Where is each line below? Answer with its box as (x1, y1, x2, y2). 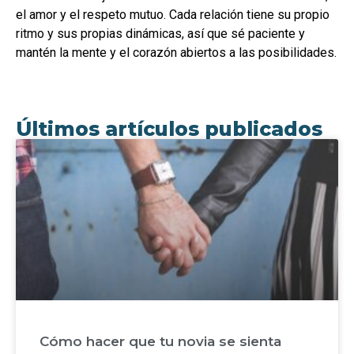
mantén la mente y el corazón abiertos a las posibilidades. (16, 44, 337, 60)
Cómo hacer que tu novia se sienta (40, 333, 281, 349)
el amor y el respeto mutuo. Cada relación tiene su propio (16, 6, 330, 22)
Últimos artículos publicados (16, 116, 322, 141)
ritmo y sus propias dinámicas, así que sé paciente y (16, 25, 305, 41)
